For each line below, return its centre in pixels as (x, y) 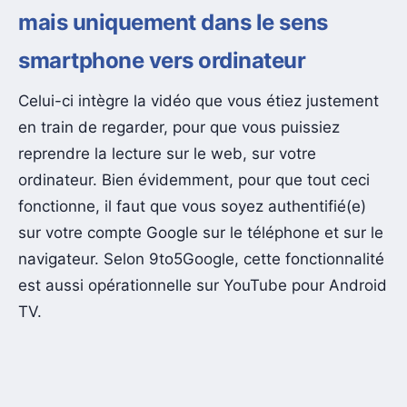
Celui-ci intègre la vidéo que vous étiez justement (199, 100)
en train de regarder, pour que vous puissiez (179, 127)
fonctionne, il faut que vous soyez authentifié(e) (192, 206)
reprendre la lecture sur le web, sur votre (167, 153)
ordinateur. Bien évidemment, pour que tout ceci (194, 179)
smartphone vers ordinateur (162, 60)
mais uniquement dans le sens (173, 22)
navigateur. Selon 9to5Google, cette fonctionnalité (201, 258)
